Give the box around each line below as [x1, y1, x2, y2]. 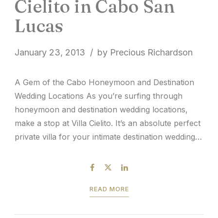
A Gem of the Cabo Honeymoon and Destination [15, 77, 194, 88]
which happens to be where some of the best [15, 159, 183, 169]
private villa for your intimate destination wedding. [15, 132, 197, 142]
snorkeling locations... [15, 173, 94, 183]
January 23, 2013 [15, 47, 85, 58]
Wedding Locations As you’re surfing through [15, 91, 182, 101]
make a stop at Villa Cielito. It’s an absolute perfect [15, 118, 200, 128]
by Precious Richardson [97, 47, 193, 58]
